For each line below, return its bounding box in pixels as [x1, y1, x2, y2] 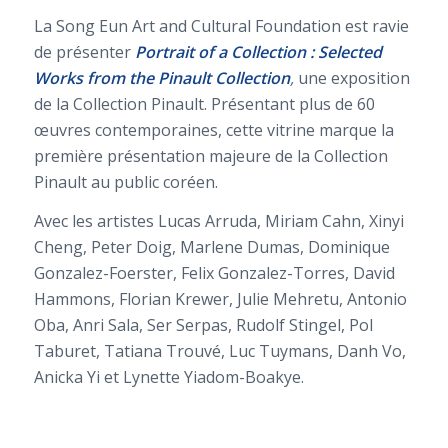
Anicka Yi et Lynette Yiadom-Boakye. [33, 366, 304, 389]
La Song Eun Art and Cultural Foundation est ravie [33, 14, 409, 37]
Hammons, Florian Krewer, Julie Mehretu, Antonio [33, 288, 407, 311]
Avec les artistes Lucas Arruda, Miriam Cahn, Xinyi [33, 210, 404, 233]
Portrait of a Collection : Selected [134, 40, 382, 63]
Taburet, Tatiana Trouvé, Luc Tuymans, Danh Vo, [33, 340, 406, 363]
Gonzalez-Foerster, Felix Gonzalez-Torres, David [33, 262, 395, 285]
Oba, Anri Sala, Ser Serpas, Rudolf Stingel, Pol [33, 314, 373, 337]
